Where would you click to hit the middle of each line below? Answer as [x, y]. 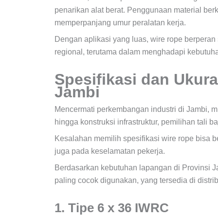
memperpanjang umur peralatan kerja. [120, 22]
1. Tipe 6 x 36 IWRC [113, 208]
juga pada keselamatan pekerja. [110, 151]
